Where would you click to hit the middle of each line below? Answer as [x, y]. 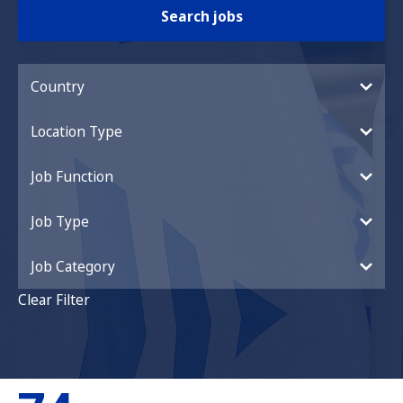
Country [58, 86]
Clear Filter [54, 300]
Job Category [73, 266]
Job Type [60, 221]
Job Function [72, 176]
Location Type [76, 131]
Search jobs [201, 16]
